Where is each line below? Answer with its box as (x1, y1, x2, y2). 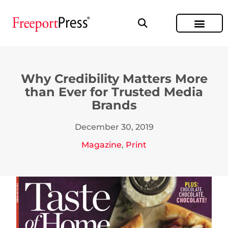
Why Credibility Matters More (20, 71, 208, 86)
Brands (91, 98, 137, 112)
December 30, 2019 (74, 122, 154, 132)
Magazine (81, 140, 122, 150)
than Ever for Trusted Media (25, 84, 203, 99)
